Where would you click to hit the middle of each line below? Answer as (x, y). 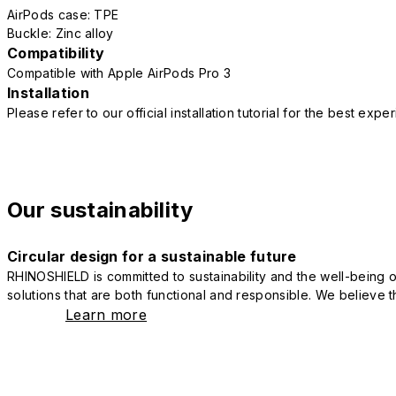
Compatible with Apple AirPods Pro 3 (119, 73)
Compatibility (56, 53)
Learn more (106, 315)
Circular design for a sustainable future (152, 257)
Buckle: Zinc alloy (61, 34)
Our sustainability (100, 210)
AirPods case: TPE (63, 15)
